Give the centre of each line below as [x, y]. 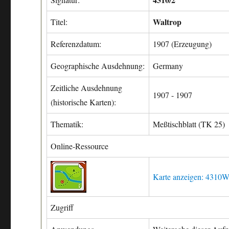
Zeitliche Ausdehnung [87, 88]
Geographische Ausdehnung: [98, 66]
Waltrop [167, 22]
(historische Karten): [84, 102]
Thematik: [67, 124]
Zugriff [62, 207]
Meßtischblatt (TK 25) [189, 124]
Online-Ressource [80, 146]
